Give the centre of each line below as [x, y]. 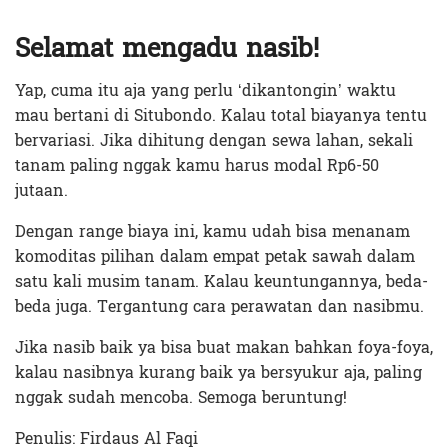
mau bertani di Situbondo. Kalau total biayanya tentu [221, 116]
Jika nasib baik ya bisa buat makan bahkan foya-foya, [224, 348]
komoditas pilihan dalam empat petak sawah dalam [215, 257]
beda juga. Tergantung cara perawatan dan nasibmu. [219, 307]
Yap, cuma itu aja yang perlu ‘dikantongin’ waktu [205, 91]
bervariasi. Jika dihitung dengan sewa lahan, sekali [214, 141]
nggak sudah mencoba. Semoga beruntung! [181, 398]
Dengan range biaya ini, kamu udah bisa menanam [212, 232]
